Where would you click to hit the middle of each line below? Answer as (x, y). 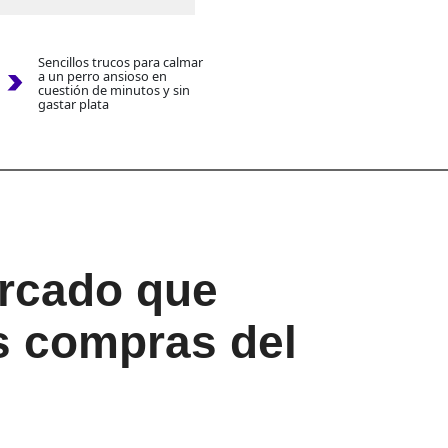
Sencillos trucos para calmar (120, 62)
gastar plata (73, 104)
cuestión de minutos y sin (113, 90)
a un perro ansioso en (102, 76)
